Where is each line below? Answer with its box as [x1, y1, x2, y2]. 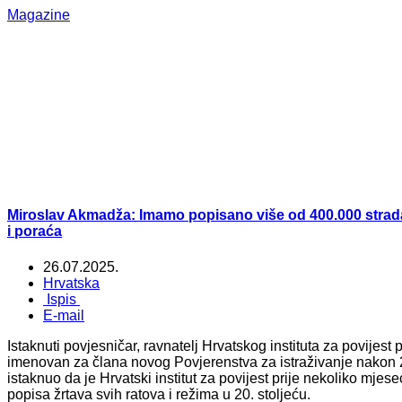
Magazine [7, 7, 70, 22]
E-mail [43, 307, 84, 323]
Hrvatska [43, 275, 100, 291]
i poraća [7, 223, 62, 240]
